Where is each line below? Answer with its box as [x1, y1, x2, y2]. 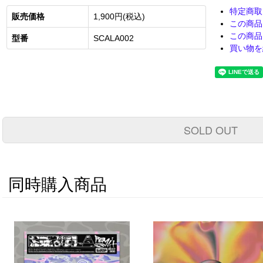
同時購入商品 [8, 176, 107, 194]
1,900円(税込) [93, 12, 146, 22]
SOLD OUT [184, 122, 238, 138]
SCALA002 [93, 33, 134, 43]
